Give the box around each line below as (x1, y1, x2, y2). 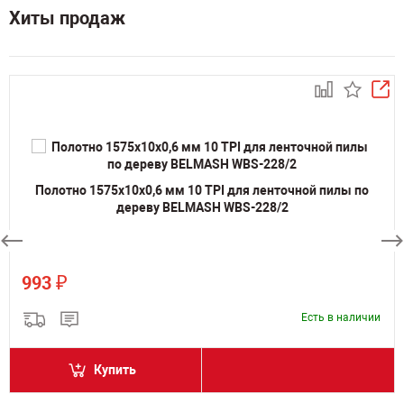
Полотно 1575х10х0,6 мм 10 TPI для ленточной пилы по (35, 182, 369, 197)
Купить (94, 363, 136, 377)
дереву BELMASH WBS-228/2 (115, 199, 289, 215)
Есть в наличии (301, 311, 381, 324)
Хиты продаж (9, 7, 125, 29)
